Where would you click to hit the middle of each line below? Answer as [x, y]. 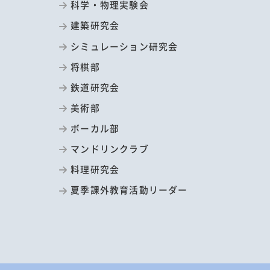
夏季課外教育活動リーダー [129, 190]
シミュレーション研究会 [124, 46]
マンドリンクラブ [110, 149]
